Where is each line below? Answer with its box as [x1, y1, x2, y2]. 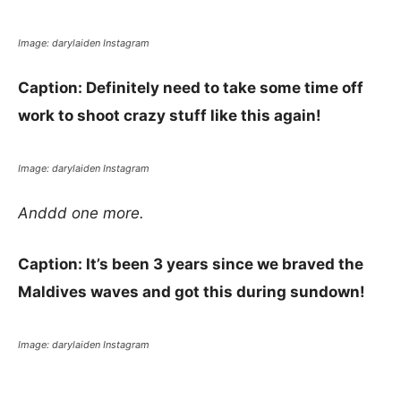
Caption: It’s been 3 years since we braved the [18, 255, 363, 273]
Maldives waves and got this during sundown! [18, 283, 365, 301]
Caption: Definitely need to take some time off [18, 79, 363, 97]
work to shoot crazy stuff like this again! [18, 107, 321, 124]
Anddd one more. [18, 204, 144, 222]
